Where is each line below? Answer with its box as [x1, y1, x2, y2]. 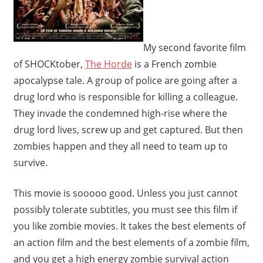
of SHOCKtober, [13, 58, 85, 71]
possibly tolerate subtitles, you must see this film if [13, 203, 237, 217]
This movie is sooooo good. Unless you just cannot [13, 187, 238, 200]
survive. [13, 156, 48, 170]
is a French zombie [131, 58, 217, 71]
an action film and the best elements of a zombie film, [13, 236, 249, 249]
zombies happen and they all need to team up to [13, 140, 228, 153]
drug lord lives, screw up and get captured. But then [13, 123, 243, 137]
